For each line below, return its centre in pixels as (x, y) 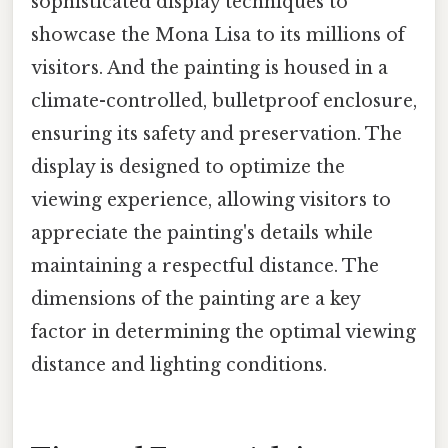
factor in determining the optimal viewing (223, 332)
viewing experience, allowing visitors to (211, 200)
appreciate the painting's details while (202, 233)
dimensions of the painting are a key (195, 299)
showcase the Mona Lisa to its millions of (218, 35)
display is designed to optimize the (188, 167)
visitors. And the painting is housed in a (209, 68)
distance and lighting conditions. (179, 365)
